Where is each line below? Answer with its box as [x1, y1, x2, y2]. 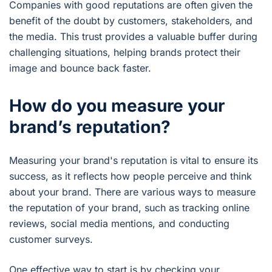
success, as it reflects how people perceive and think [9, 170, 252, 183]
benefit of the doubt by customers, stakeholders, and [9, 15, 253, 27]
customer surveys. [9, 233, 93, 246]
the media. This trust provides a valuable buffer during [9, 30, 257, 43]
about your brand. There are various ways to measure [9, 186, 256, 199]
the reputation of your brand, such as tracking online [9, 202, 250, 214]
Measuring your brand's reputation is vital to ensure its [9, 154, 258, 167]
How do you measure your [9, 95, 225, 117]
